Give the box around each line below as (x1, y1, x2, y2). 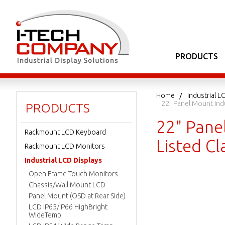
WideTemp (29, 211, 61, 219)
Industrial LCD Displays (25, 156, 102, 164)
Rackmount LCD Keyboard (25, 128, 106, 136)
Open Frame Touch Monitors (29, 170, 118, 178)
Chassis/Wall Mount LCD (29, 181, 105, 189)
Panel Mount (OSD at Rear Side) (29, 192, 126, 200)
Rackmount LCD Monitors (25, 142, 105, 150)
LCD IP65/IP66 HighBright (29, 203, 107, 211)
